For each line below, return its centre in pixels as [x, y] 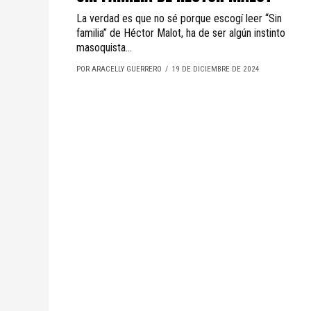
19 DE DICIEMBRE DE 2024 [216, 69]
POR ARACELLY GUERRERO [119, 69]
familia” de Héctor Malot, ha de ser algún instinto [181, 33]
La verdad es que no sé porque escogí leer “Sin [179, 18]
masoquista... [104, 48]
